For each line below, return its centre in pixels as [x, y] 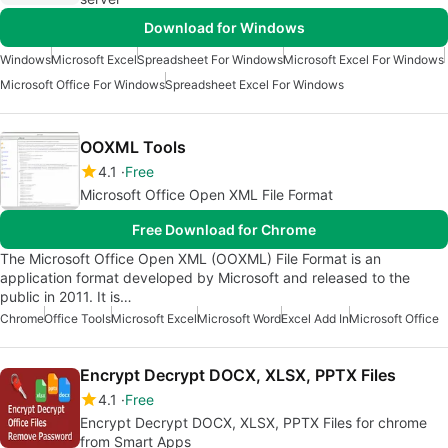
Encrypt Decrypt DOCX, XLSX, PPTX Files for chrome [253, 423]
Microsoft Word [239, 319]
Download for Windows [224, 28]
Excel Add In [315, 319]
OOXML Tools [133, 147]
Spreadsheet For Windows [210, 60]
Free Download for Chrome [224, 230]
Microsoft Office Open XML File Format [206, 195]
